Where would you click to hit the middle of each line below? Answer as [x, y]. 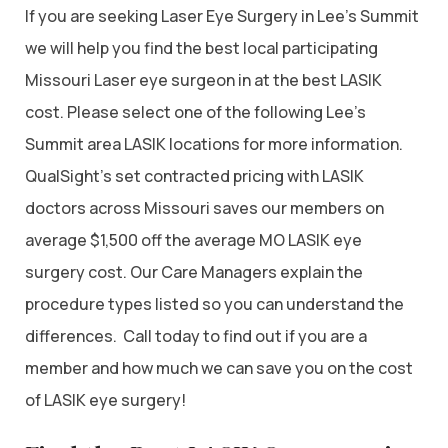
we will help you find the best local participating [201, 47]
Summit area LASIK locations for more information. [214, 143]
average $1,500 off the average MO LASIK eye [193, 239]
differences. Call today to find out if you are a [196, 335]
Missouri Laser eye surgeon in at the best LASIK [203, 79]
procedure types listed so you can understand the [214, 303]
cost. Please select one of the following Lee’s [195, 111]
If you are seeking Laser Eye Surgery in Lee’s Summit [222, 15]
